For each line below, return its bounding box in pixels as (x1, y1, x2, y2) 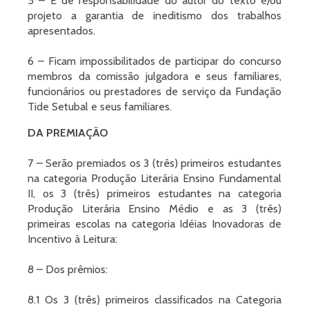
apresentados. (28, 24, 95, 37)
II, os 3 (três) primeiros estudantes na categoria (28, 187, 281, 200)
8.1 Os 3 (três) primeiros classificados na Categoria (28, 293, 281, 306)
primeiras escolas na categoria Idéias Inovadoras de (28, 217, 281, 230)
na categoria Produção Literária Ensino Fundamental (28, 172, 281, 185)
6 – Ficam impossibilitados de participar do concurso (28, 54, 281, 68)
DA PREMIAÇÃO (28, 126, 108, 139)
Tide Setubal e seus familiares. (28, 100, 172, 113)
